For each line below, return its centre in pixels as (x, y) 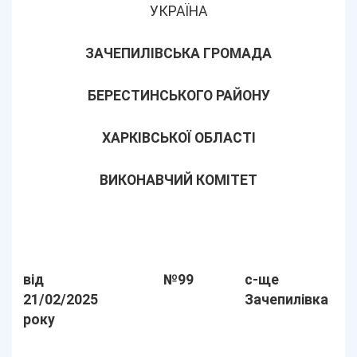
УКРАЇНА (178, 11)
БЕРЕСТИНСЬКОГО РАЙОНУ (178, 96)
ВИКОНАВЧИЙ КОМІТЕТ (178, 180)
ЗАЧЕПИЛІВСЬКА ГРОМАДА (178, 53)
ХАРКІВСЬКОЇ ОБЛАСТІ (178, 138)
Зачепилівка (287, 300)
